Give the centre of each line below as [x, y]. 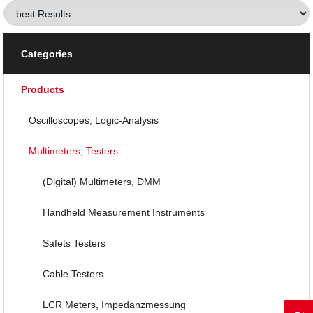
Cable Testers [73, 274]
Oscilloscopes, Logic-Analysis [94, 120]
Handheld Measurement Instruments [124, 212]
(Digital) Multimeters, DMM [102, 181]
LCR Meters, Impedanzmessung [114, 304]
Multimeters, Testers [73, 151]
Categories [47, 53]
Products [43, 89]
